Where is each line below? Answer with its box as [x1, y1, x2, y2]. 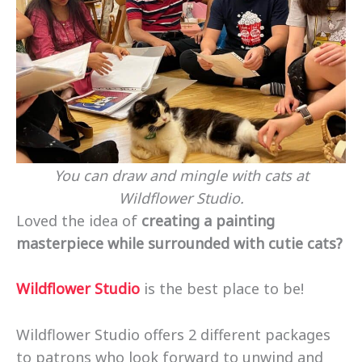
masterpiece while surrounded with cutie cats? [16, 233, 343, 253]
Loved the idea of [16, 210, 137, 230]
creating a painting [137, 210, 275, 230]
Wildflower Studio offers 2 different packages [16, 325, 330, 345]
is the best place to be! [140, 279, 304, 299]
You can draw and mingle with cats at [53, 165, 309, 185]
